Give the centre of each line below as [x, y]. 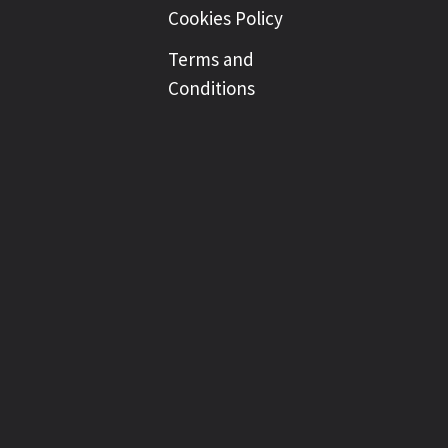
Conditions [211, 88]
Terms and [211, 59]
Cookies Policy [225, 18]
